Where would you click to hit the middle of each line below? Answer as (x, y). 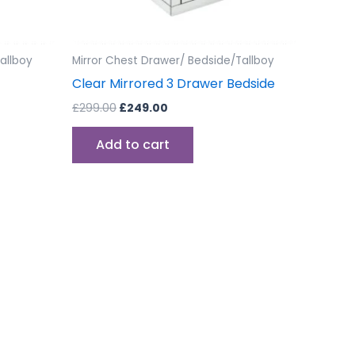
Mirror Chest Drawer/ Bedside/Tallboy (173, 61)
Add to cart (133, 145)
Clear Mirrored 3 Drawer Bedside (174, 84)
